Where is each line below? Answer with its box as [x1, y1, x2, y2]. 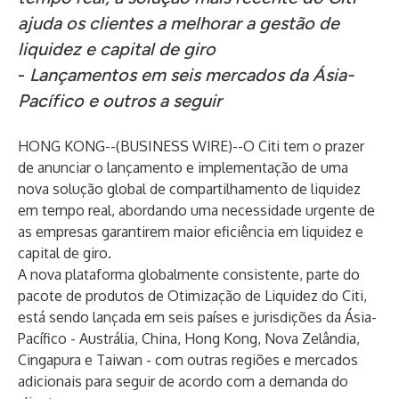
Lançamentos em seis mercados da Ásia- [29, 64, 354, 85]
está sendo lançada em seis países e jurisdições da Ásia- [18, 308, 377, 326]
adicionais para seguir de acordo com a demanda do [18, 372, 348, 390]
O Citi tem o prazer [243, 137, 364, 155]
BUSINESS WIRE [120, 137, 228, 155]
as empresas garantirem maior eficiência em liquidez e [18, 223, 363, 240]
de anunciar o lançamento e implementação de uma [18, 159, 348, 176]
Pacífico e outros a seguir [18, 90, 222, 111]
